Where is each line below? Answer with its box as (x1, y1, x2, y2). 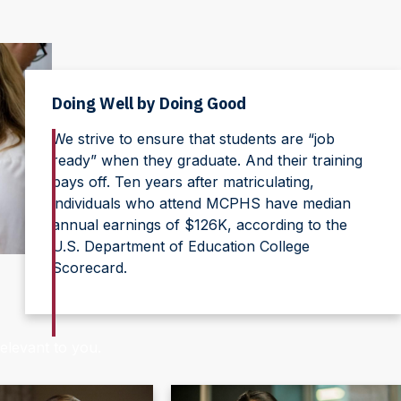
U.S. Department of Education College (51, 237, 310, 255)
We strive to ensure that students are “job (51, 130, 335, 148)
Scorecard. (51, 259, 127, 277)
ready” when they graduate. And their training (51, 151, 363, 169)
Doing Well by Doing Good (51, 93, 246, 114)
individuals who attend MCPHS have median (51, 194, 351, 212)
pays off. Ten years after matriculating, (51, 173, 314, 191)
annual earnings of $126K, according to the (51, 216, 347, 234)
